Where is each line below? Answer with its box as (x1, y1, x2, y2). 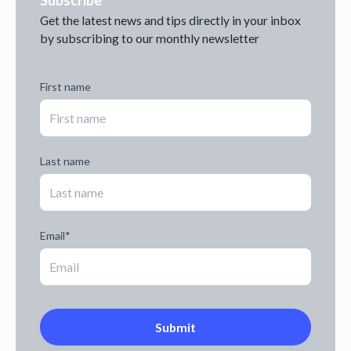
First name (40, 79, 92, 93)
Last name (40, 154, 91, 168)
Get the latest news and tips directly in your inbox (40, 12, 302, 27)
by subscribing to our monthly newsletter (40, 30, 260, 45)
